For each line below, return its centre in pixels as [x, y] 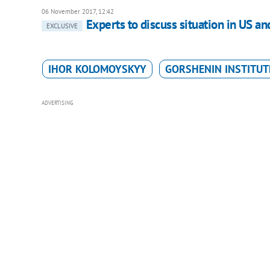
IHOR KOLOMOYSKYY [97, 69]
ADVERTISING [57, 102]
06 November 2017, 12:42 [77, 11]
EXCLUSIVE [62, 26]
